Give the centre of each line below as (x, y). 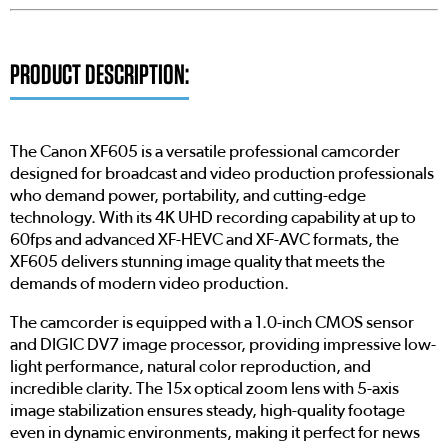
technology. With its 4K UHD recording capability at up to (213, 218)
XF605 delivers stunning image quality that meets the (197, 262)
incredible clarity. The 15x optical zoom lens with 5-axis (204, 389)
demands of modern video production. (149, 284)
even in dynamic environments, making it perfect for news (215, 433)
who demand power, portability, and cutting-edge (188, 196)
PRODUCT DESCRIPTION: (99, 74)
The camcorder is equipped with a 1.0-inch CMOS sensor (212, 323)
